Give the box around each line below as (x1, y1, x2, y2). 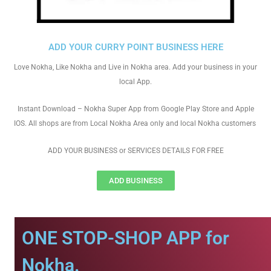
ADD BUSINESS (108, 176, 163, 185)
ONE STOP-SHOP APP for (22, 227, 229, 249)
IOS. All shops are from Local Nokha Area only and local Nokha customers (13, 119, 258, 128)
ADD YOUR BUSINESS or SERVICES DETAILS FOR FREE (47, 146, 224, 155)
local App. (119, 77, 152, 86)
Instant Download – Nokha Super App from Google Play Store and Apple (17, 105, 254, 113)
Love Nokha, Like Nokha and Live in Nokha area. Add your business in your (14, 63, 257, 71)
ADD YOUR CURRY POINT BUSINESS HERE (48, 42, 223, 53)
